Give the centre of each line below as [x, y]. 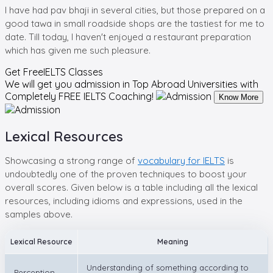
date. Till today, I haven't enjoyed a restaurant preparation [128, 37]
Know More [239, 97]
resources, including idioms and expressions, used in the [124, 200]
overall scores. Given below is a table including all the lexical [131, 187]
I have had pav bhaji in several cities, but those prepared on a [135, 10]
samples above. [39, 214]
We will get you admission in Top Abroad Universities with [132, 84]
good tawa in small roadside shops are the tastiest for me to [135, 23]
